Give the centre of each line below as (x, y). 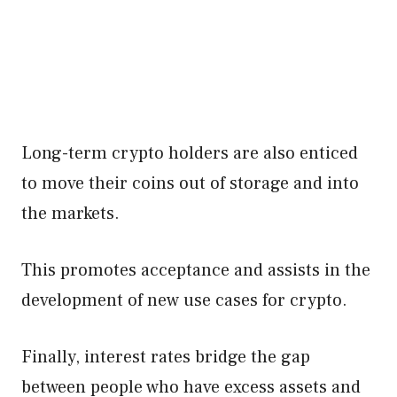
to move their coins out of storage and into (190, 183)
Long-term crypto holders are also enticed (190, 153)
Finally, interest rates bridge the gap (166, 357)
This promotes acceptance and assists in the (196, 270)
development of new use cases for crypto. (184, 300)
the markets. (70, 214)
